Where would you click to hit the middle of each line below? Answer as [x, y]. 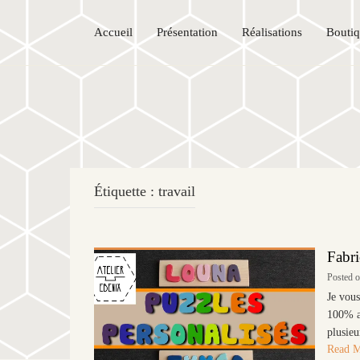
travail [177, 191]
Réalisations [272, 32]
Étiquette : [126, 191]
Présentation [187, 32]
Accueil [113, 32]
